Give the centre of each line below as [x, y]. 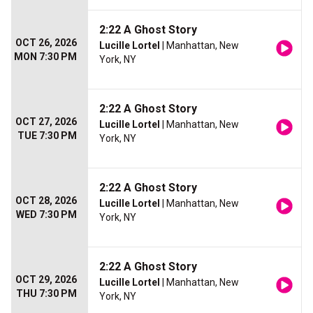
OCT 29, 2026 [46, 279]
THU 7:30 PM [46, 293]
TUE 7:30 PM [47, 136]
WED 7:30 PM [46, 214]
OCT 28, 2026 [46, 201]
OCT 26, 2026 [46, 43]
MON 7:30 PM [45, 57]
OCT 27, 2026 [46, 122]
